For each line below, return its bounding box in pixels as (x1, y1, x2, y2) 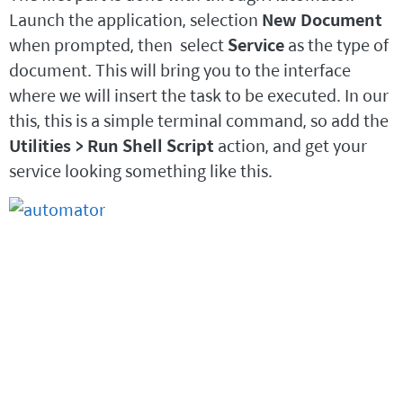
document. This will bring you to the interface (9, 58, 351, 83)
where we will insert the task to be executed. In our (9, 83, 389, 108)
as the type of (284, 32, 389, 58)
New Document (262, 7, 382, 32)
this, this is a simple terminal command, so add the (9, 108, 389, 133)
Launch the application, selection (9, 7, 262, 32)
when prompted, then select (9, 32, 228, 58)
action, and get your (214, 133, 367, 158)
